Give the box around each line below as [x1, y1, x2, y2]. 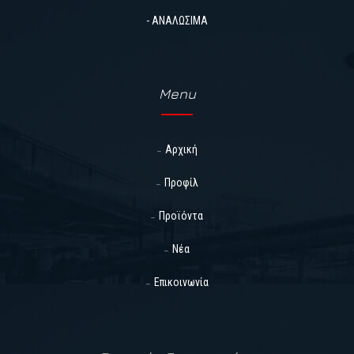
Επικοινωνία [153, 276, 209, 289]
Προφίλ [164, 176, 198, 190]
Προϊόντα [159, 209, 203, 223]
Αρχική [164, 143, 198, 156]
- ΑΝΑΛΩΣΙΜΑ [146, 14, 208, 28]
